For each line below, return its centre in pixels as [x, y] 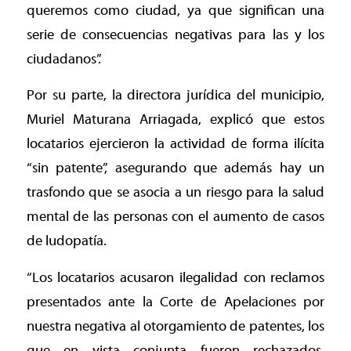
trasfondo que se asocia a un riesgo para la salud [175, 193]
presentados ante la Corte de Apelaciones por [175, 302]
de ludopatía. [66, 241]
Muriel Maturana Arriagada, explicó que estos [175, 120]
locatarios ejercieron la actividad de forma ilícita [175, 144]
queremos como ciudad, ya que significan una [175, 10]
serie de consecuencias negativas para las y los [175, 34]
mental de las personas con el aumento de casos [175, 217]
